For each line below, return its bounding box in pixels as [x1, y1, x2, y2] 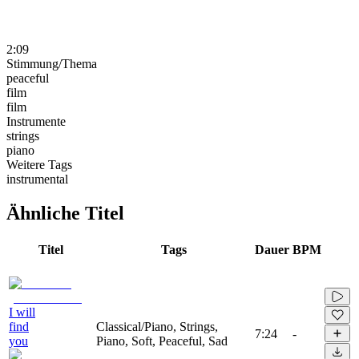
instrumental [6, 171, 68, 186]
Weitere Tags [6, 157, 72, 171]
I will [9, 305, 35, 319]
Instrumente [6, 114, 66, 128]
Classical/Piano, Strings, [96, 319, 218, 333]
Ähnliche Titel [6, 202, 124, 224]
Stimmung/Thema [6, 56, 97, 71]
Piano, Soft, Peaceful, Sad [96, 333, 228, 348]
